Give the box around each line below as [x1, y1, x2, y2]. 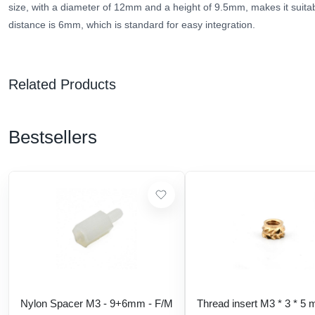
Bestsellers [8, 126, 97, 148]
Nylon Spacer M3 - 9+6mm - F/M [20, 297, 173, 310]
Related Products [8, 76, 116, 92]
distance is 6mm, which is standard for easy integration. [8, 18, 255, 30]
